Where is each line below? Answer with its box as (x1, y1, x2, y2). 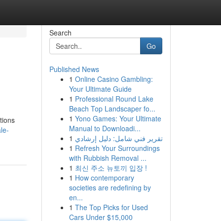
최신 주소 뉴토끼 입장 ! (74, 163, 147, 173)
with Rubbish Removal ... (69, 153, 147, 163)
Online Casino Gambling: (74, 74, 153, 84)
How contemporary (74, 173, 134, 183)
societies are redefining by (69, 183, 151, 192)
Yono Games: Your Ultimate (74, 113, 161, 123)
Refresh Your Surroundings (74, 143, 160, 153)
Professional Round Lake (74, 94, 153, 104)
